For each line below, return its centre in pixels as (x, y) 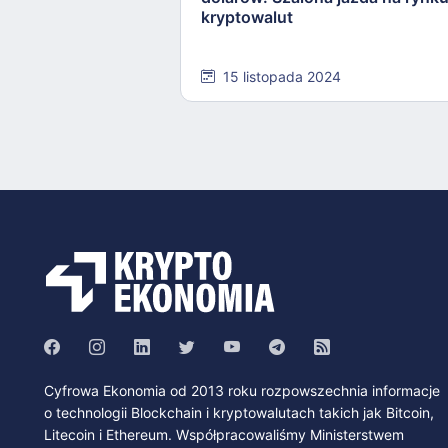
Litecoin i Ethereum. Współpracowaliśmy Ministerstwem (224, 434)
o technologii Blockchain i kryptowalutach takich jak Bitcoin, (239, 412)
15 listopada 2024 (282, 76)
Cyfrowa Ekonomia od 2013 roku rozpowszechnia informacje (242, 390)
